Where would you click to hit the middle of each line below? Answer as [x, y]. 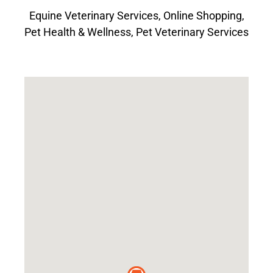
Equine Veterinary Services [94, 16]
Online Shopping [202, 16]
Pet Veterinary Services [192, 32]
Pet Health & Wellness [78, 32]
